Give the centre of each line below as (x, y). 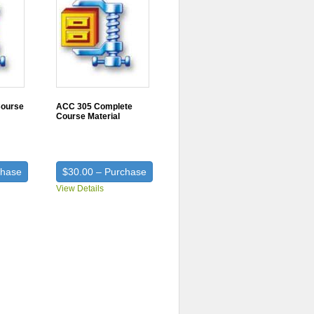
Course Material (88, 116)
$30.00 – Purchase (105, 172)
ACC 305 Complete (95, 107)
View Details (80, 189)
